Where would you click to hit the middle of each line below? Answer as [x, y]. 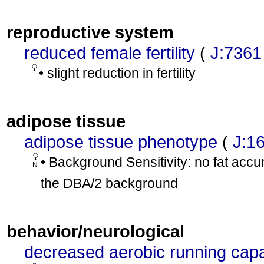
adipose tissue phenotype [121, 142]
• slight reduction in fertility [117, 73]
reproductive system [90, 32]
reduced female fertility [110, 53]
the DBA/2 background [109, 183]
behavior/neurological [95, 231]
